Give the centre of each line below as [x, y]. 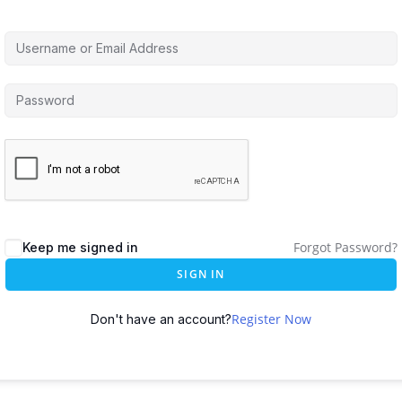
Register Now [271, 319]
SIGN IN [201, 274]
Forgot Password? [345, 247]
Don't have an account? [161, 319]
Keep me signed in [80, 247]
